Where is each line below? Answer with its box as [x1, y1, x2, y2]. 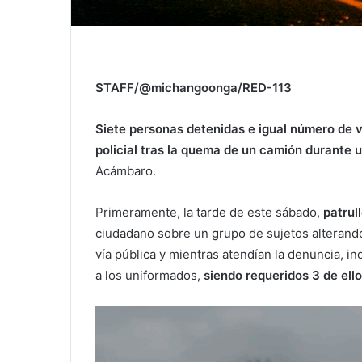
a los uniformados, [95, 267, 204, 283]
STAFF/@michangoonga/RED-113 [95, 79, 292, 95]
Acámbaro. [95, 162, 156, 179]
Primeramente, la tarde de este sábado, [95, 204, 323, 220]
